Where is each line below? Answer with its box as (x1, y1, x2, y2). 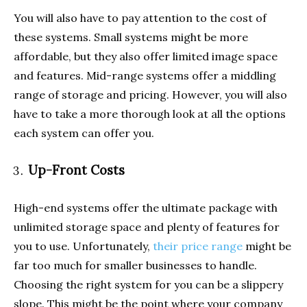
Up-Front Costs (28, 162, 125, 179)
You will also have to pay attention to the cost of (14, 11, 267, 25)
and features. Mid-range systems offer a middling (14, 69, 276, 83)
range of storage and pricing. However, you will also (14, 88, 287, 102)
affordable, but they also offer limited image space (14, 49, 278, 64)
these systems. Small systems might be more (14, 30, 248, 45)
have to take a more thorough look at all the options (14, 107, 286, 121)
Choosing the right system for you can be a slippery (14, 278, 283, 292)
